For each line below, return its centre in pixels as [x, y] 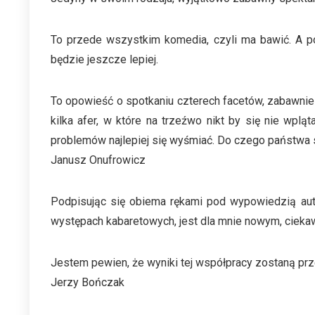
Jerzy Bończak [88, 282]
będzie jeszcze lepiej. [104, 59]
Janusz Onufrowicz [98, 160]
